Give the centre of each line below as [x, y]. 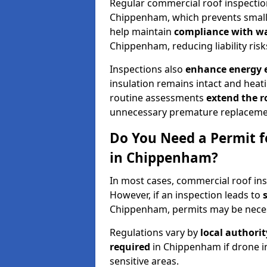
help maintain [142, 31]
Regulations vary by [155, 232]
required [130, 246]
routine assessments [158, 97]
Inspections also [148, 69]
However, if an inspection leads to [186, 195]
